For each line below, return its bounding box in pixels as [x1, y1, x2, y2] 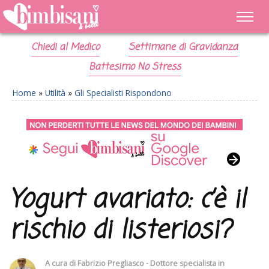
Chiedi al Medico [31, 40, 100, 55]
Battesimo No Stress [88, 60, 181, 74]
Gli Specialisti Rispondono [74, 87, 172, 98]
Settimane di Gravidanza [128, 40, 238, 55]
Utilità [45, 87, 65, 98]
